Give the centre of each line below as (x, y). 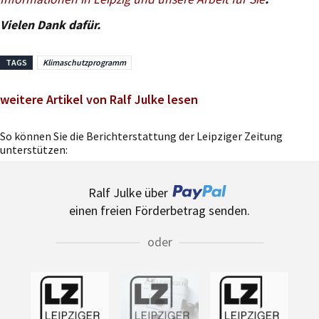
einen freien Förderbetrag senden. (159, 210)
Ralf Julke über (128, 192)
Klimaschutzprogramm (84, 62)
